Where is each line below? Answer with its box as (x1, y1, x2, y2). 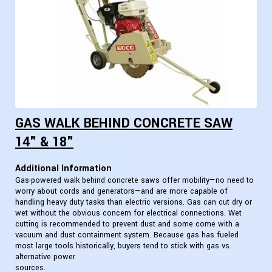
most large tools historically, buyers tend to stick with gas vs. (15, 240, 231, 252)
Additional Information (15, 162, 112, 175)
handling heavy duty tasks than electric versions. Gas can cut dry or (15, 197, 252, 208)
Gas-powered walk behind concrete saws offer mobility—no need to (15, 175, 254, 186)
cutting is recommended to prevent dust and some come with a (15, 219, 239, 230)
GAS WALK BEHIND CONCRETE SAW (15, 114, 233, 134)
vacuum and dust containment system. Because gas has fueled (15, 229, 239, 241)
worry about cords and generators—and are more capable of (15, 186, 228, 197)
